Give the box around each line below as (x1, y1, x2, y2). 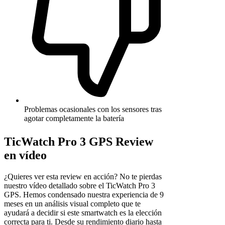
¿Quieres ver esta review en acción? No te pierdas (4, 172, 162, 181)
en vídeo (4, 149, 47, 162)
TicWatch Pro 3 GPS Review (4, 135, 153, 149)
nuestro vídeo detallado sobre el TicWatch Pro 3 (4, 181, 155, 190)
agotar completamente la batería (24, 114, 124, 123)
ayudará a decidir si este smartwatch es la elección (4, 208, 162, 217)
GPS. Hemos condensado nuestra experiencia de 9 (4, 190, 164, 199)
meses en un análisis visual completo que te (4, 199, 141, 208)
